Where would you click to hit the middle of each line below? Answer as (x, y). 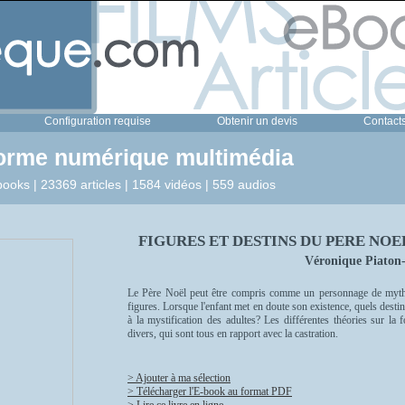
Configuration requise (98, 121)
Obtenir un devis (257, 121)
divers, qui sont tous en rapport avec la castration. (233, 334)
